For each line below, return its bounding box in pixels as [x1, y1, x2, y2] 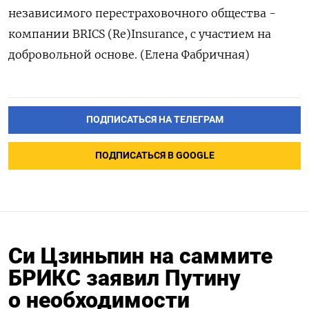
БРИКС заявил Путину [8, 264, 241, 291]
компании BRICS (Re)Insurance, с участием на [8, 26, 271, 41]
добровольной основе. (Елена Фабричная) [8, 47, 250, 61]
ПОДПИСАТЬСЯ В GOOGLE [94, 149, 215, 161]
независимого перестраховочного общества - [8, 6, 276, 20]
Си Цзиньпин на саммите [8, 242, 272, 269]
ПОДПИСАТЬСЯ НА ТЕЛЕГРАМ [86, 113, 223, 126]
